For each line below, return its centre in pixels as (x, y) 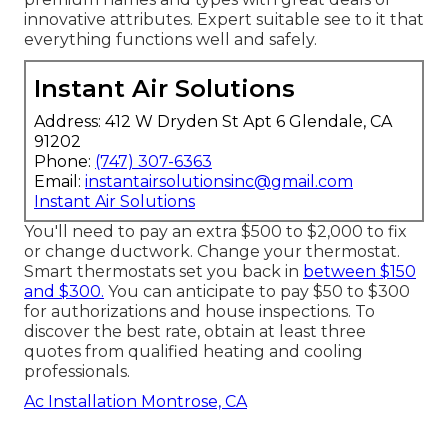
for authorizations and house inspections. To (199, 311)
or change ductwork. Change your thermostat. (212, 251)
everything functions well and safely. (170, 39)
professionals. (77, 371)
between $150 (359, 271)
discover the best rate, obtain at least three (195, 331)
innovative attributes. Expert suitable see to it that (224, 19)
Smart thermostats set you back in (163, 271)
